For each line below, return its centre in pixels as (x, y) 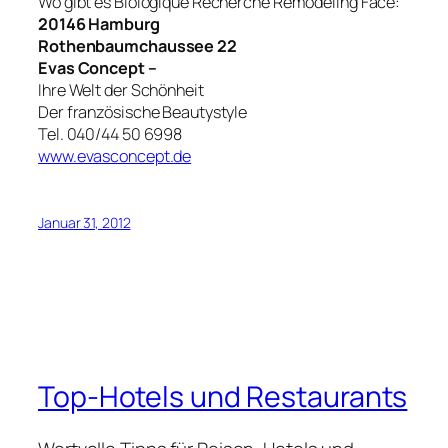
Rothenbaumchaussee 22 (137, 45)
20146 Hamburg (99, 23)
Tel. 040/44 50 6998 (110, 133)
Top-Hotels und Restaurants (223, 397)
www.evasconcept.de (115, 155)
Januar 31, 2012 (84, 223)
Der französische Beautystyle (143, 111)
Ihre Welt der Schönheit (121, 89)
